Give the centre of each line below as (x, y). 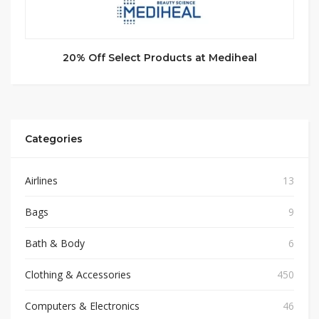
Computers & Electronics (82, 306)
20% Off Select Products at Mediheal (159, 58)
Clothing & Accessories (78, 274)
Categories (54, 139)
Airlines (41, 181)
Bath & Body (55, 243)
